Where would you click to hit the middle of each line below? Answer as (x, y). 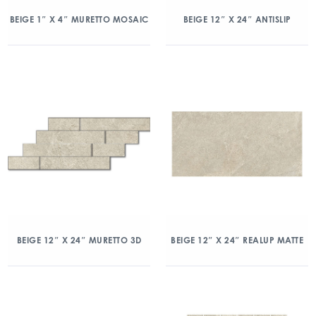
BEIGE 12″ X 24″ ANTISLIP (237, 19)
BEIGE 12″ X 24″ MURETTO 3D (79, 240)
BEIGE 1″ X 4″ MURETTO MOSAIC (79, 19)
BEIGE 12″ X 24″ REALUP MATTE (237, 240)
